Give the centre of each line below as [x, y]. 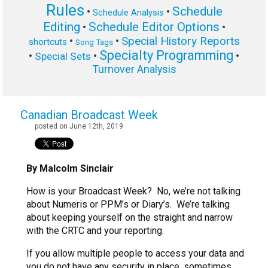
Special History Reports [180, 41]
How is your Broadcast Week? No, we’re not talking [133, 191]
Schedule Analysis [128, 13]
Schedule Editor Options [154, 27]
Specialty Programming [166, 56]
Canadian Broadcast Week [89, 115]
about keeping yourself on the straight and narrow [130, 218]
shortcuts [48, 42]
